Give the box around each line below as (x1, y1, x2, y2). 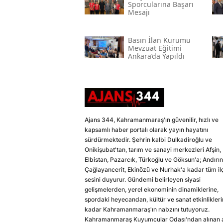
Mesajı (127, 7, 150, 17)
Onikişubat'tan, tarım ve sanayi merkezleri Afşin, (85, 145, 221, 153)
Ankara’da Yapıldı (127, 51, 185, 61)
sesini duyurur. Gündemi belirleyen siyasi (85, 175, 201, 183)
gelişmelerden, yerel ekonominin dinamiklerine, (85, 185, 219, 193)
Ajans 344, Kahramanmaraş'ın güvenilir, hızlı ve (85, 115, 219, 123)
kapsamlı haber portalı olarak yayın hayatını (85, 125, 208, 133)
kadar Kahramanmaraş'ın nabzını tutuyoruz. (85, 205, 210, 213)
